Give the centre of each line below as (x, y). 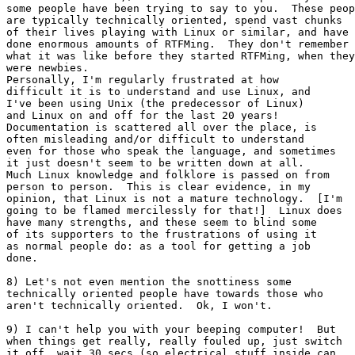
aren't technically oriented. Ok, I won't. (139, 306)
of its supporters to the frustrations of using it (162, 235)
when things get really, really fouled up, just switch (174, 342)
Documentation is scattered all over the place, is (162, 128)
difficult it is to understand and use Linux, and (158, 92)
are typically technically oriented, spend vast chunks (174, 21)
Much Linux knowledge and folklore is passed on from (168, 175)
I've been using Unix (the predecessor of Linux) (155, 104)
